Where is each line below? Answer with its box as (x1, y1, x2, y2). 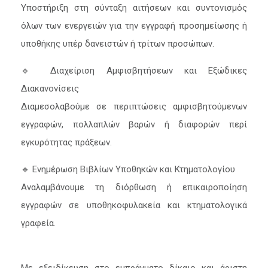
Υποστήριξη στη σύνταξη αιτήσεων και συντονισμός (21, 2, 247, 13)
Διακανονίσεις (21, 83, 79, 94)
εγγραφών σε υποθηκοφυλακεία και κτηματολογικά (21, 200, 247, 211)
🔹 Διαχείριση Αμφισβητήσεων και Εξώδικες (21, 65, 247, 76)
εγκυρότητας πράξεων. (21, 137, 112, 148)
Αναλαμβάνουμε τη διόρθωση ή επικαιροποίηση (21, 182, 247, 193)
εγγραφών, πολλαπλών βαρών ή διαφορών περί (21, 119, 247, 130)
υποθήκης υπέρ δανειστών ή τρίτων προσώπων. (21, 38, 214, 49)
